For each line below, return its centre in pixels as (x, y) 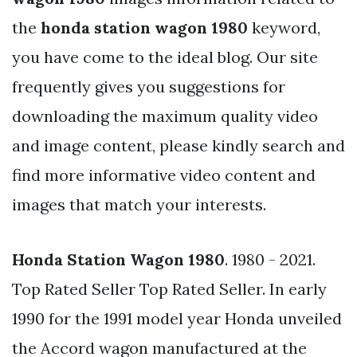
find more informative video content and (164, 175)
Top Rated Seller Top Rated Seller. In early (169, 288)
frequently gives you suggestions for (149, 86)
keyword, (284, 27)
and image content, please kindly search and (178, 145)
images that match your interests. (139, 204)
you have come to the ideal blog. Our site (165, 57)
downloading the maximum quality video (165, 116)
